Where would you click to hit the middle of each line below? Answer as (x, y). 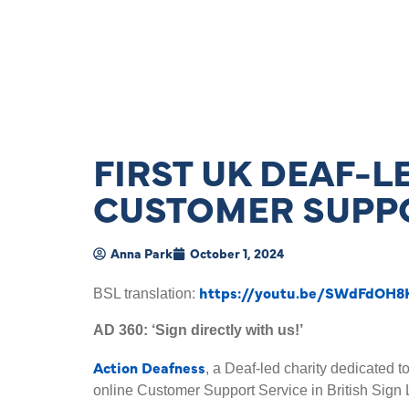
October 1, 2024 (237, 253)
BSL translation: (146, 294)
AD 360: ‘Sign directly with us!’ (198, 330)
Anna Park (142, 253)
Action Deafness (149, 367)
